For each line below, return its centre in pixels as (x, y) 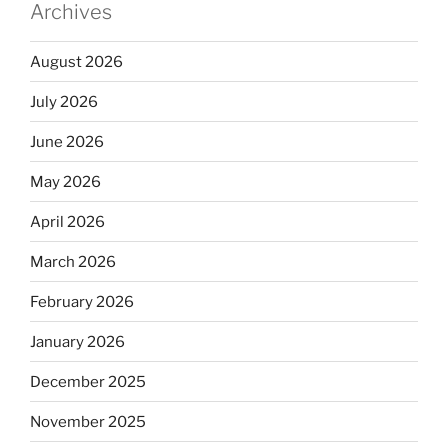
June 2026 (67, 141)
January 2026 (77, 341)
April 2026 (67, 221)
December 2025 (88, 381)
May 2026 (65, 181)
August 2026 (76, 61)
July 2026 (64, 101)
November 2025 (88, 421)
